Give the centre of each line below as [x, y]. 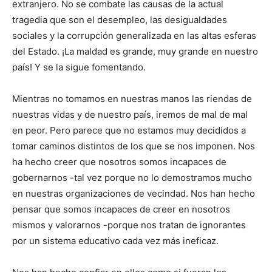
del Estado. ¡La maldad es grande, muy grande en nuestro [135, 52]
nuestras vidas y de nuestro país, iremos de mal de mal [130, 115]
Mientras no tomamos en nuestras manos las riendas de [132, 99]
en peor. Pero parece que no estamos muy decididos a [129, 131]
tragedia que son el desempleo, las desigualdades [120, 20]
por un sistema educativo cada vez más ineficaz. [115, 241]
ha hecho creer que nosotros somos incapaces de [119, 162]
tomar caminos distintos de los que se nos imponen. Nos [134, 146]
